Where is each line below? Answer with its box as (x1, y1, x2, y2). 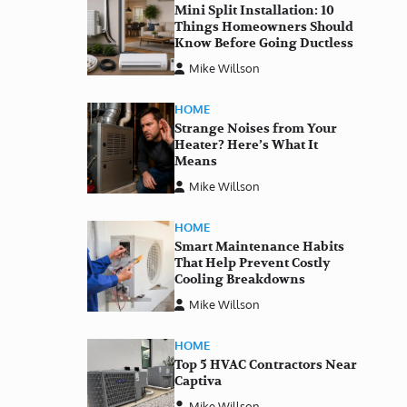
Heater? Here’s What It (174, 136, 318, 153)
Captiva (174, 372, 222, 389)
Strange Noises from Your (174, 120, 337, 136)
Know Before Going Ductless (174, 35, 353, 51)
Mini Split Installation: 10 (174, 2, 334, 18)
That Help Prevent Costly (174, 254, 331, 271)
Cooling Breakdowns (174, 271, 305, 287)
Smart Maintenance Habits (174, 238, 344, 254)
